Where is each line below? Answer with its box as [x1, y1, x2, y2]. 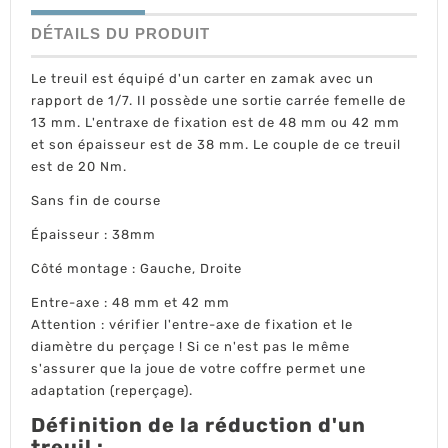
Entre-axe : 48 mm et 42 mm [31, 295, 230, 310]
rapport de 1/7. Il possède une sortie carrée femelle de [31, 93, 406, 108]
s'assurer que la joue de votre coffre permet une [31, 361, 366, 376]
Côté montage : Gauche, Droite [31, 261, 242, 276]
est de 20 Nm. [31, 159, 127, 174]
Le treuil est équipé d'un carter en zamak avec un [31, 71, 374, 86]
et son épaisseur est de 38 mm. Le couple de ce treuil [31, 137, 401, 152]
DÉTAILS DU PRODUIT [31, 24, 210, 42]
